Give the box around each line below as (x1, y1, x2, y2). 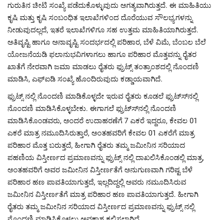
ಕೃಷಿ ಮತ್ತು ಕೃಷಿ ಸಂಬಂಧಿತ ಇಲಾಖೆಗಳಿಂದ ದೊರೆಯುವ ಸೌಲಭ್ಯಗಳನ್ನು (7, 13, 192, 22)
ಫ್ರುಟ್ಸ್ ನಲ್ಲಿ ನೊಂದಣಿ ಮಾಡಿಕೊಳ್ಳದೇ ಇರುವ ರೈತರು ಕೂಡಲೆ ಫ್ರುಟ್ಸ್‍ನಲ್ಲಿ (7, 91, 198, 101)
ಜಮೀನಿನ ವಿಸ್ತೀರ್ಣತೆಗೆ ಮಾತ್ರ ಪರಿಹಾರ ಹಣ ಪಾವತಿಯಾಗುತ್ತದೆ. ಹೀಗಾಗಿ (7, 190, 198, 199)
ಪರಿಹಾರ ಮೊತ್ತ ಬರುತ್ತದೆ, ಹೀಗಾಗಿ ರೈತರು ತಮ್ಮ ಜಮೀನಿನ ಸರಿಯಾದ (7, 140, 185, 150)
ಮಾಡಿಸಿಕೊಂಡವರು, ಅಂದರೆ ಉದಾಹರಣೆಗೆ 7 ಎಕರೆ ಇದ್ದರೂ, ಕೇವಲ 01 (7, 116, 197, 125)
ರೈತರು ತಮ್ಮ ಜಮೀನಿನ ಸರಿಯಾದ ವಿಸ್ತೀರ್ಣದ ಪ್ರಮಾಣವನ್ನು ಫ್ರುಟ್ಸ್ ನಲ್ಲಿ (7, 202, 194, 211)
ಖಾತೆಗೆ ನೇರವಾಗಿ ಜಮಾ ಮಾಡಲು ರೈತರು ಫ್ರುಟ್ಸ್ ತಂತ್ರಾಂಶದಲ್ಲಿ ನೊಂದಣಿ (7, 62, 199, 71)
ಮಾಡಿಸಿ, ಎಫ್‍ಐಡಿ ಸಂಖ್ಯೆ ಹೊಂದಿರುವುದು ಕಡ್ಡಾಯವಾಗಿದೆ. (7, 74, 163, 83)
